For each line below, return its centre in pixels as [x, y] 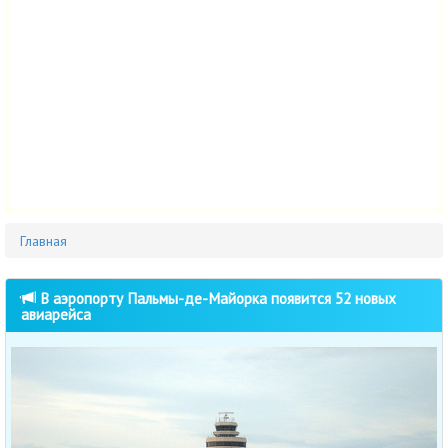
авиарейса [56, 314]
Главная [43, 241]
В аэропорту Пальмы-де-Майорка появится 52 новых [216, 298]
